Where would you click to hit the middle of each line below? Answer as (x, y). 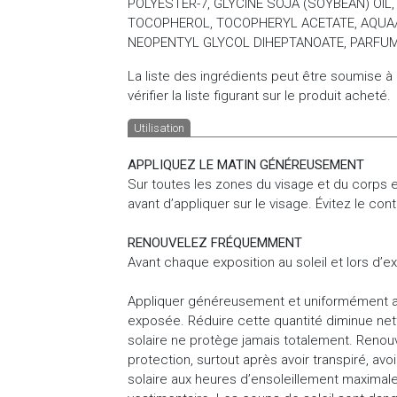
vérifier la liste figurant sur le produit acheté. (259, 95)
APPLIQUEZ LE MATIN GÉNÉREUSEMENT (246, 164)
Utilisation (159, 128)
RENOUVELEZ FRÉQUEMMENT (215, 242)
